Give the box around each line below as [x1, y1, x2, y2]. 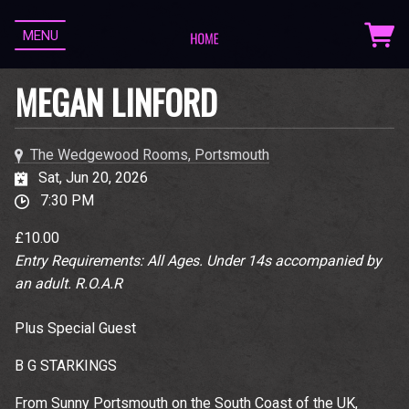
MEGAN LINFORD [15, 76, 217, 127]
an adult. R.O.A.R [15, 275, 122, 293]
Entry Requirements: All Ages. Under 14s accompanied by [15, 252, 382, 270]
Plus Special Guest [15, 320, 136, 338]
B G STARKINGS [15, 357, 117, 375]
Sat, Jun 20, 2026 [35, 169, 148, 187]
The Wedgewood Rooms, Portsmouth [30, 146, 269, 164]
